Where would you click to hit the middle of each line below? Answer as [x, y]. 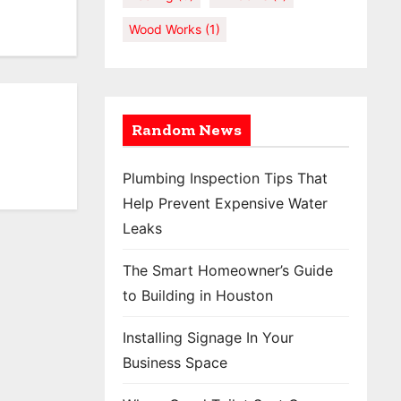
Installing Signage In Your [208, 337]
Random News [187, 130]
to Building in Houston [198, 295]
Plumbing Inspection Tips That [225, 178]
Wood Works [165, 29]
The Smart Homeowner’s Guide [228, 270]
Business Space [175, 363]
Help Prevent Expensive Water [225, 203]
